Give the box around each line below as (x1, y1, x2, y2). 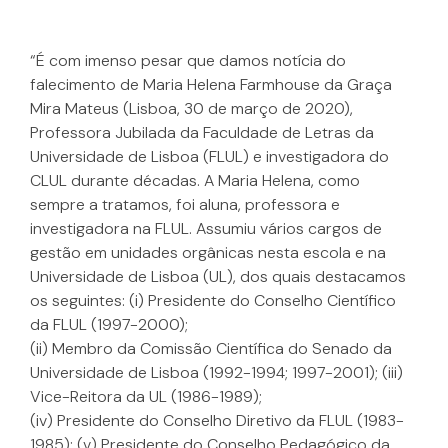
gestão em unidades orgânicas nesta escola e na (30, 242, 386, 264)
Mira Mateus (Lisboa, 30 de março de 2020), (30, 98, 353, 120)
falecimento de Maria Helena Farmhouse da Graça (30, 74, 392, 96)
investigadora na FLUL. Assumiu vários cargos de (30, 218, 382, 240)
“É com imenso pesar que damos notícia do (30, 50, 346, 72)
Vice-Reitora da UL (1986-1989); (30, 386, 262, 408)
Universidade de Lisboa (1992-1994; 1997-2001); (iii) (30, 362, 403, 384)
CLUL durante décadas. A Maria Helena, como (30, 170, 360, 192)
